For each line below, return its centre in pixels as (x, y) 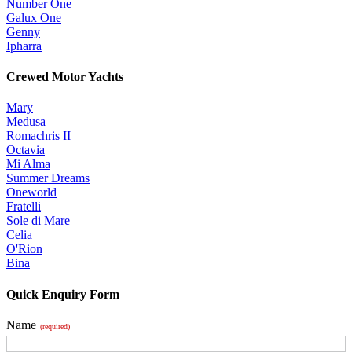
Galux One (34, 17)
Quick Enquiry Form (63, 294)
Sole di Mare (38, 221)
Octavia (26, 150)
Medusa (26, 122)
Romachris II (38, 136)
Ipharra (24, 46)
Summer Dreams (48, 178)
